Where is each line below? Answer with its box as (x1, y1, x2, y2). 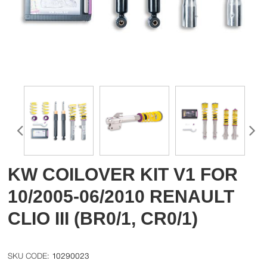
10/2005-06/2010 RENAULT (8, 187, 235, 207)
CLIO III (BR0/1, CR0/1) (8, 209, 198, 229)
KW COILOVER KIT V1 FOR (8, 164, 238, 185)
